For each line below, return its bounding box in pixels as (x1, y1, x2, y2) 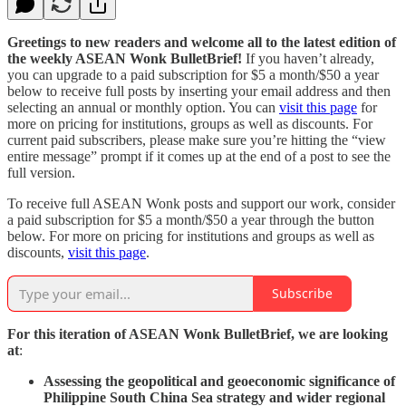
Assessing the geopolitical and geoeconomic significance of (43, 372, 395, 389)
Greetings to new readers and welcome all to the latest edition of (7, 34, 396, 50)
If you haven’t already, (242, 50, 374, 66)
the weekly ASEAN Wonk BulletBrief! (7, 50, 242, 66)
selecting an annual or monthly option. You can (7, 99, 279, 115)
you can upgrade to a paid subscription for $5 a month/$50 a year (7, 66, 379, 82)
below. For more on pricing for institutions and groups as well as (7, 227, 374, 244)
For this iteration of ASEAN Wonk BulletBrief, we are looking (7, 325, 388, 342)
